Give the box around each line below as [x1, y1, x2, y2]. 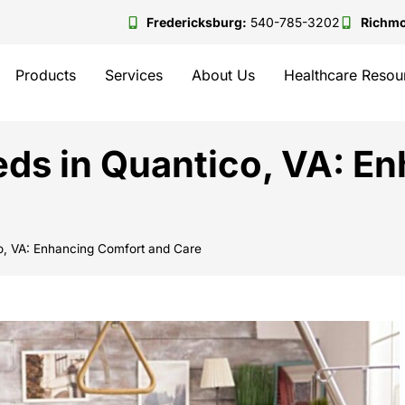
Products [15, 66, 77, 84]
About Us [192, 66, 256, 84]
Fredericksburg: [146, 14, 247, 30]
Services [105, 66, 164, 84]
